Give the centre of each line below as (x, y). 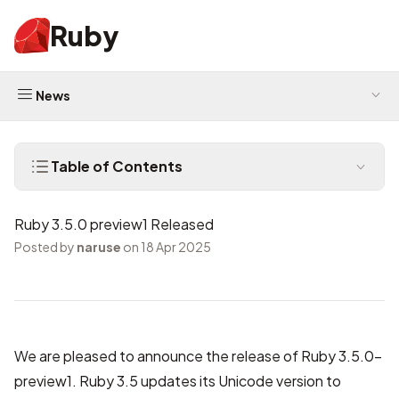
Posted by (45, 247)
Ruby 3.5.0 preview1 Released (114, 224)
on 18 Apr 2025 (166, 247)
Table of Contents (117, 166)
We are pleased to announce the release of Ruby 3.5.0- (198, 356)
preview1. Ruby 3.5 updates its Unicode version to (178, 381)
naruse (99, 247)
